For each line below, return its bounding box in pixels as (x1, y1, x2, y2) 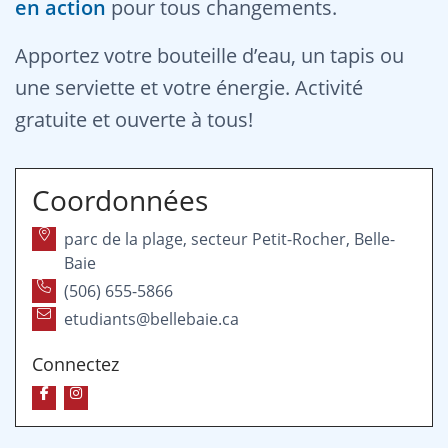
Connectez (32, 352, 119, 376)
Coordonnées (32, 181, 208, 219)
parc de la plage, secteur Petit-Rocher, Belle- (64, 228, 395, 250)
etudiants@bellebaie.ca (64, 308, 239, 330)
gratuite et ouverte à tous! (15, 106, 253, 133)
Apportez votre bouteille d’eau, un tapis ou (15, 42, 404, 69)
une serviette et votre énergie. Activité (15, 74, 363, 101)
